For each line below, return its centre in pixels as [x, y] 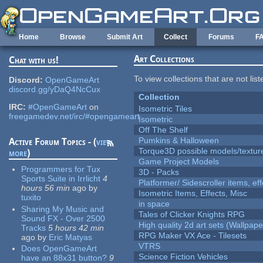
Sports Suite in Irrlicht [61, 179]
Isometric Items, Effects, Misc [193, 193]
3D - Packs [159, 172]
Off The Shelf [163, 130]
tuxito [31, 198]
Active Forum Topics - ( [53, 142]
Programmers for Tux [61, 169]
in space [154, 204]
